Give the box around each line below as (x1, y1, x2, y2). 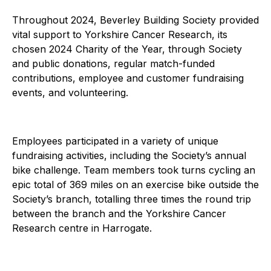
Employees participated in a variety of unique (12, 134, 218, 147)
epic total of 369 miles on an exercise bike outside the (12, 178, 259, 191)
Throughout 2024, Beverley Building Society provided (12, 13, 259, 26)
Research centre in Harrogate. (12, 221, 152, 234)
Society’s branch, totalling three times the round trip (12, 192, 251, 205)
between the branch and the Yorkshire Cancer (12, 207, 226, 220)
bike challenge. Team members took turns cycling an (12, 163, 255, 176)
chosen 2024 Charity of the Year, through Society (12, 42, 242, 55)
